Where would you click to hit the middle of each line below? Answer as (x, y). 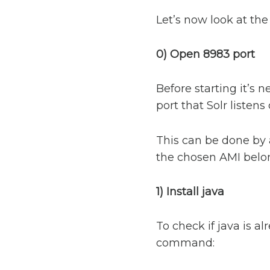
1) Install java (190, 191)
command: (185, 243)
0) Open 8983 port (205, 55)
